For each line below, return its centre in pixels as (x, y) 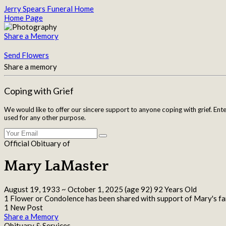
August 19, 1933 (32, 189)
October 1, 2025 (95, 189)
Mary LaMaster (56, 166)
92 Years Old (175, 189)
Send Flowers (26, 55)
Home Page (23, 18)
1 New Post (23, 208)
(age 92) (138, 189)
